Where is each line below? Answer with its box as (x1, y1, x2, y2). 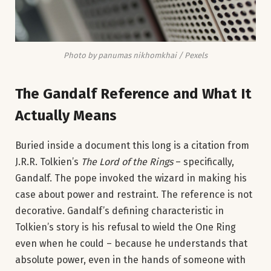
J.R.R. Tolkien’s (15, 155, 81, 168)
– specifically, (173, 155, 234, 168)
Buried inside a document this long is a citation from (15, 139, 249, 151)
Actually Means (15, 106, 117, 124)
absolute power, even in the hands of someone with (15, 253, 246, 266)
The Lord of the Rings (81, 155, 173, 168)
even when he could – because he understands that (15, 237, 247, 249)
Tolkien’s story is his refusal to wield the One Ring (15, 221, 236, 233)
